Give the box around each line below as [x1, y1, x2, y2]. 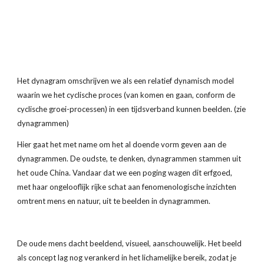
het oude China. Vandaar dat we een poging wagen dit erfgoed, [17, 168, 233, 177]
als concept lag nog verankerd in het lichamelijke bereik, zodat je [17, 253, 237, 262]
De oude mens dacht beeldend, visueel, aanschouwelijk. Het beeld [17, 239, 242, 248]
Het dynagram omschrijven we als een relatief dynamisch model [17, 76, 235, 85]
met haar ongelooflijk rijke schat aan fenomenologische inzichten [17, 182, 237, 192]
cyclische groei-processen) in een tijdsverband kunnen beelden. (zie [17, 104, 246, 114]
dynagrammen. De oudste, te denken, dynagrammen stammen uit [17, 154, 242, 163]
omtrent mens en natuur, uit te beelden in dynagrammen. [17, 196, 213, 206]
